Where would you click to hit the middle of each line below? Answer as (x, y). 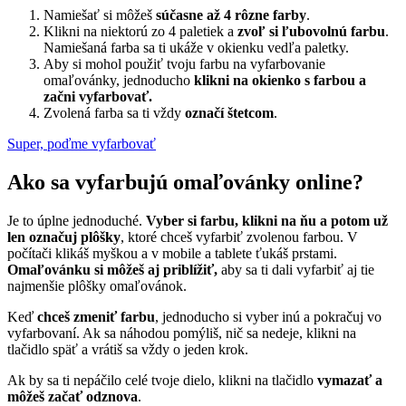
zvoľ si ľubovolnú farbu (311, 32)
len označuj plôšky (64, 237)
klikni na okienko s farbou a (280, 81)
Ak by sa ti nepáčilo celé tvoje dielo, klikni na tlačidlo (162, 381)
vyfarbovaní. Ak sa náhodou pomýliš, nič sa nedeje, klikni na (182, 333)
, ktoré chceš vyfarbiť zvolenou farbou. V (239, 237)
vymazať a (350, 381)
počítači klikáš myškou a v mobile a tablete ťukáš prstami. (172, 254)
